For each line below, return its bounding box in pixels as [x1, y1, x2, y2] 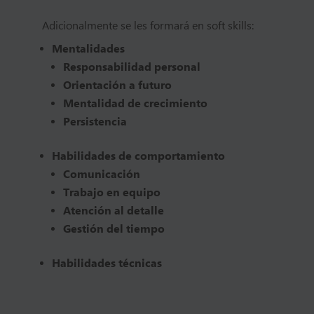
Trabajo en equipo [62, 185, 161, 200]
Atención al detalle [62, 203, 164, 219]
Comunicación [62, 167, 140, 182]
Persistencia [62, 114, 127, 130]
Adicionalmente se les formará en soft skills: [41, 18, 254, 34]
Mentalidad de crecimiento [62, 96, 207, 111]
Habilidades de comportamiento [51, 149, 225, 164]
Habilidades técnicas [51, 256, 162, 271]
